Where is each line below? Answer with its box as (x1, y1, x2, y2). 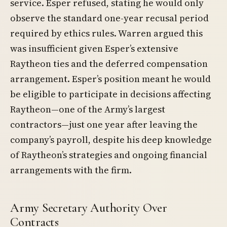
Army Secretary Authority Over (10, 200, 167, 215)
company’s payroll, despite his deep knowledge (10, 133, 212, 146)
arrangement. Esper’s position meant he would (10, 72, 211, 86)
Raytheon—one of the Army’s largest (10, 103, 165, 116)
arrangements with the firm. (10, 164, 132, 177)
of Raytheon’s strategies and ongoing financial (10, 148, 207, 162)
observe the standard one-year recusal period (10, 12, 209, 25)
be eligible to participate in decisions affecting (10, 88, 211, 101)
